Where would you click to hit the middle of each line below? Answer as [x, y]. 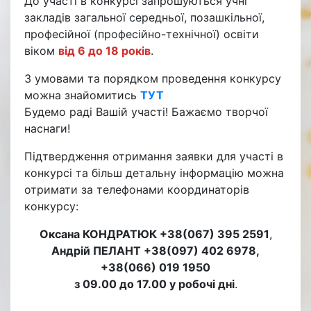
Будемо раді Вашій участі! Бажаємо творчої [146, 111]
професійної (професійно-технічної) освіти [142, 34]
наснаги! [47, 128]
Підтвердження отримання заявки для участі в [154, 156]
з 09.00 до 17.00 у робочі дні [154, 284]
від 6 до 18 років [104, 50]
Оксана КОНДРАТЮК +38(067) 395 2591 [154, 234]
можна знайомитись [82, 95]
